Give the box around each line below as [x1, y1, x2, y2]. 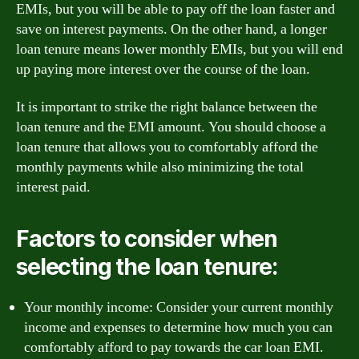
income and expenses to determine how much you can [24, 318, 333, 337]
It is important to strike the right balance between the [16, 98, 317, 116]
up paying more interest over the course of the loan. [16, 59, 310, 79]
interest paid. [16, 178, 91, 196]
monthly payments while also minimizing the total [16, 158, 304, 176]
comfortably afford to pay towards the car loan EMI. [24, 338, 324, 357]
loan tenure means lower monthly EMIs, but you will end [16, 39, 343, 58]
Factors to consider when [16, 225, 278, 252]
